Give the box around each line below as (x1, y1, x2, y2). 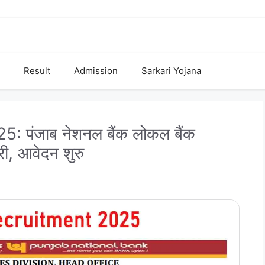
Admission (74, 65, 118, 76)
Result (24, 65, 50, 76)
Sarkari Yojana (141, 65, 201, 76)
